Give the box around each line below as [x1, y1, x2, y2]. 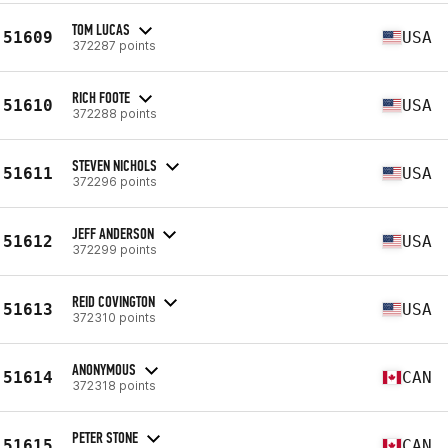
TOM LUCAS [72, 19, 130, 39]
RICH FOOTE [72, 87, 130, 107]
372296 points [72, 173, 157, 189]
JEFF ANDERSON [72, 223, 154, 243]
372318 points [72, 377, 156, 393]
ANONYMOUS [72, 359, 136, 379]
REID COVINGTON [72, 291, 155, 311]
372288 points [72, 105, 157, 121]
